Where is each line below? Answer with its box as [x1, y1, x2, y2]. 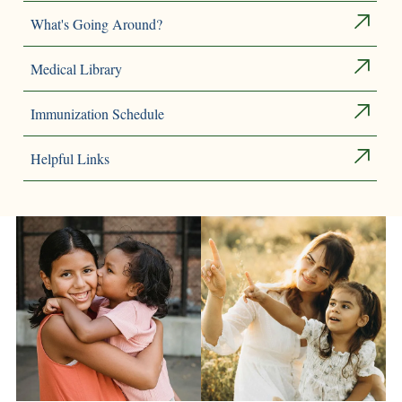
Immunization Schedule [30, 103, 164, 123]
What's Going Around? [30, 13, 162, 33]
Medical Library [30, 58, 122, 78]
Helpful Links [30, 148, 109, 168]
